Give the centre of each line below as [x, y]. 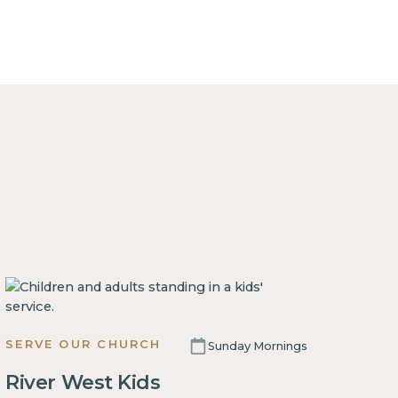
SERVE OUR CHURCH [84, 344]
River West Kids [83, 383]
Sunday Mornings [257, 345]
